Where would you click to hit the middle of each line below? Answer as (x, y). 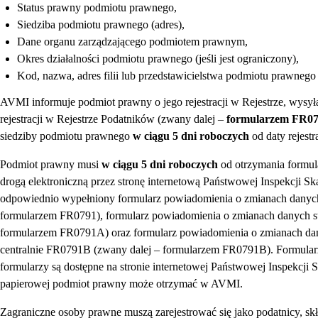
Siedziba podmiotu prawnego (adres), (101, 25)
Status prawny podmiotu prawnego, (97, 8)
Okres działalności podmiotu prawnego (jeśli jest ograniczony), (158, 59)
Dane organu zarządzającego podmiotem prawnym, (132, 42)
